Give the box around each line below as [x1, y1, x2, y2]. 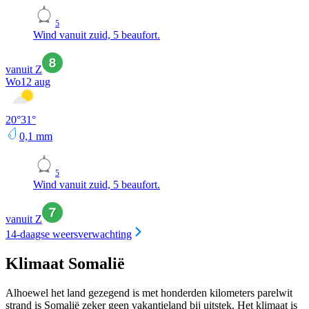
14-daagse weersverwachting [6, 228, 132, 241]
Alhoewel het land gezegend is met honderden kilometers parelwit [6, 287, 292, 299]
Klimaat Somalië [6, 255, 125, 273]
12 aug [21, 75, 50, 88]
